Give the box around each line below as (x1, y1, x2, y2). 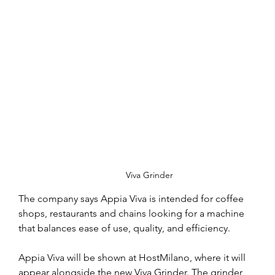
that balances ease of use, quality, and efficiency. (18, 222, 230, 234)
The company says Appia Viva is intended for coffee (18, 193, 246, 204)
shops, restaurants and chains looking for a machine (18, 207, 247, 219)
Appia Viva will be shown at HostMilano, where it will (18, 252, 248, 263)
